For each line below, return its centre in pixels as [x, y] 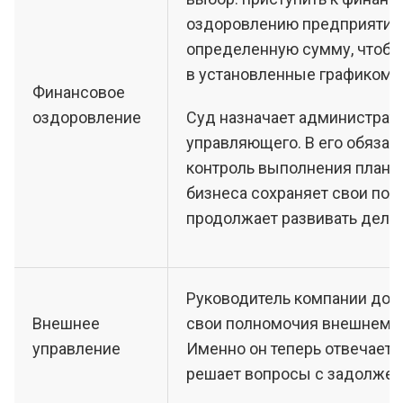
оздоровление [87, 117]
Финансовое [79, 92]
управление [76, 349]
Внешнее [66, 323]
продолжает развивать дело [292, 218]
